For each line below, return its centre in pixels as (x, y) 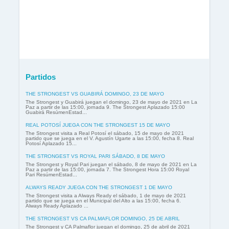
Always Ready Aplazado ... (57, 205)
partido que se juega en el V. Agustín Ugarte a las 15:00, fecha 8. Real (110, 138)
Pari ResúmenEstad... (51, 174)
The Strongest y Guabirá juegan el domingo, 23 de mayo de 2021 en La (111, 102)
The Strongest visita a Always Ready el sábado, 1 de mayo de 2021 (106, 195)
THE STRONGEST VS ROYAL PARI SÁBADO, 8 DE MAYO (95, 156)
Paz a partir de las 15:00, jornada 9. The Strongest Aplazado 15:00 (105, 107)
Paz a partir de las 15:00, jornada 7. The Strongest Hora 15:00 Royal (107, 169)
